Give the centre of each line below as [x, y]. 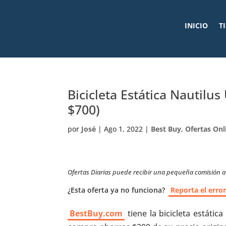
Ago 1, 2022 [124, 129]
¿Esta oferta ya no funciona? [117, 190]
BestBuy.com [96, 213]
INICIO [196, 25]
